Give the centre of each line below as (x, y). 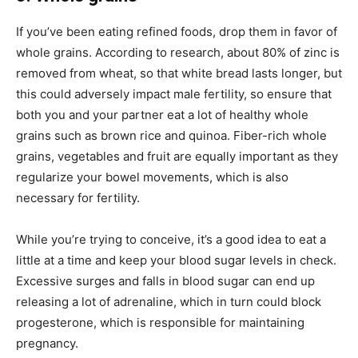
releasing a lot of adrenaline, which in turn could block (169, 301)
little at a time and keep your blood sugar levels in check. (176, 260)
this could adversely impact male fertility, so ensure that (174, 93)
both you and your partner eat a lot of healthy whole (162, 114)
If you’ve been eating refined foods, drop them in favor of (177, 31)
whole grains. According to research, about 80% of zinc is (178, 52)
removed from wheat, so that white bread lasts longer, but (179, 73)
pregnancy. (47, 343)
